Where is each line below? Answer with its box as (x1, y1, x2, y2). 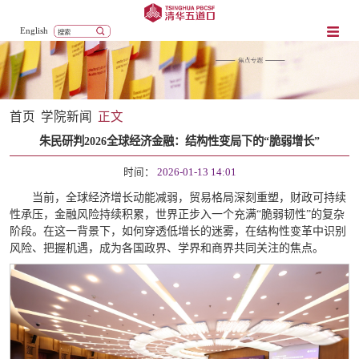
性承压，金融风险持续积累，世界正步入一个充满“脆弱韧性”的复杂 (9, 208, 345, 221)
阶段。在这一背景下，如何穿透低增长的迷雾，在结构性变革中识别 (9, 225, 346, 238)
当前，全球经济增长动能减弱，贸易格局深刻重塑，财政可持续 (31, 192, 346, 204)
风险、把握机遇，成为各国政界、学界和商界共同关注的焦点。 (9, 242, 324, 255)
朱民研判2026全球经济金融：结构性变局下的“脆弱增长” (39, 135, 320, 148)
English (20, 26, 49, 36)
